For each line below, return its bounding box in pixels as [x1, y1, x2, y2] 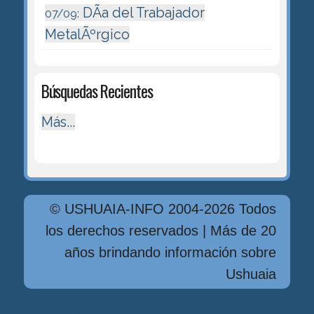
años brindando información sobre [64, 245, 277, 261]
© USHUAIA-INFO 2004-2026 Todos [50, 201, 277, 217]
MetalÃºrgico [44, 25, 130, 43]
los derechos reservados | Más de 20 [46, 223, 277, 239]
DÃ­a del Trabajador [78, 4, 205, 21]
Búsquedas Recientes [41, 78, 153, 104]
